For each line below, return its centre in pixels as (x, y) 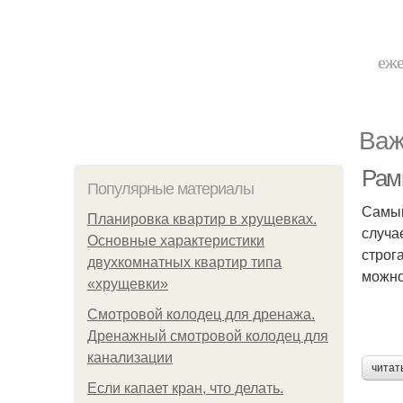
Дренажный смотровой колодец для (208, 336)
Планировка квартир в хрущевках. (202, 219)
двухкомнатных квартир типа (184, 262)
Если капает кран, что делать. (185, 388)
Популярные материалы (170, 189)
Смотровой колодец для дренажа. (201, 314)
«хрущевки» (128, 284)
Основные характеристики (176, 241)
